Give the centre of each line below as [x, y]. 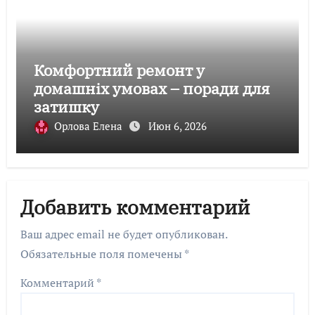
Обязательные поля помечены [103, 254]
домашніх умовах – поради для [152, 89]
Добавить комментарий [135, 207]
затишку [66, 107]
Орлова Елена [89, 126]
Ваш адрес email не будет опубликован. [124, 234]
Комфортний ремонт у [119, 70]
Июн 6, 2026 [177, 126]
